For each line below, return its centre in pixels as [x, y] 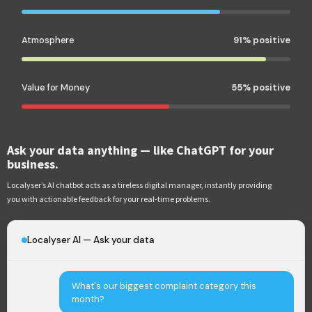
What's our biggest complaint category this [164, 286]
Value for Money [56, 87]
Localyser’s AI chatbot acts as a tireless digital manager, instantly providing [139, 185]
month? [88, 299]
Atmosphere [48, 40]
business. [33, 164]
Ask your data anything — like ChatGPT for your [140, 150]
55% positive [260, 87]
